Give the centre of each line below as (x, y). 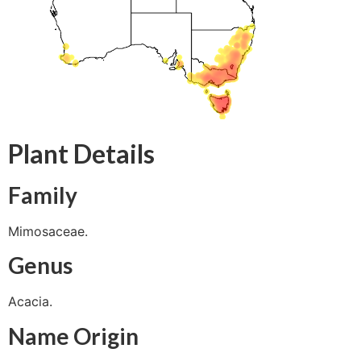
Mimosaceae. (48, 231)
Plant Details (81, 153)
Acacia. (30, 302)
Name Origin (73, 336)
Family (43, 195)
